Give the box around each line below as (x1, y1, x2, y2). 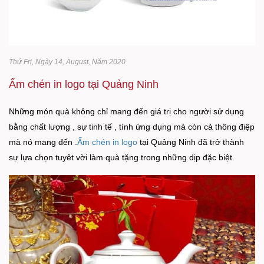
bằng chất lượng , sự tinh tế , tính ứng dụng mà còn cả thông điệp (9, 122, 255, 132)
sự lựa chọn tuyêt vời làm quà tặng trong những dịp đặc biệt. (9, 153, 235, 163)
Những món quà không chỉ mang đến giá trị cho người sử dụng (9, 107, 244, 117)
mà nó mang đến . (9, 137, 77, 147)
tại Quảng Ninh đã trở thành (137, 137, 244, 147)
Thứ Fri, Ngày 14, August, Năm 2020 (9, 58, 126, 67)
